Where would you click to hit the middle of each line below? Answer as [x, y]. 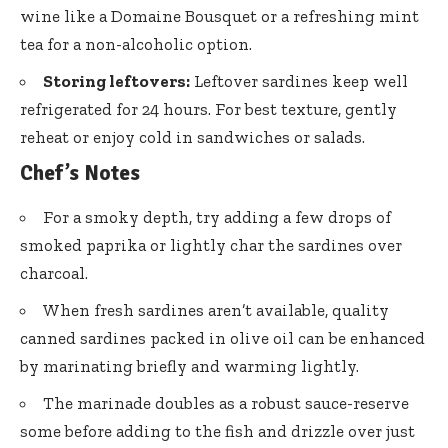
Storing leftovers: [116, 80]
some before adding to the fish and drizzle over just [217, 430]
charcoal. [54, 272]
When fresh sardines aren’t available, [187, 309]
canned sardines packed [112, 337]
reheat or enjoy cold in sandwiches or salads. [192, 136]
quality [360, 309]
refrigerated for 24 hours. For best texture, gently [208, 108]
